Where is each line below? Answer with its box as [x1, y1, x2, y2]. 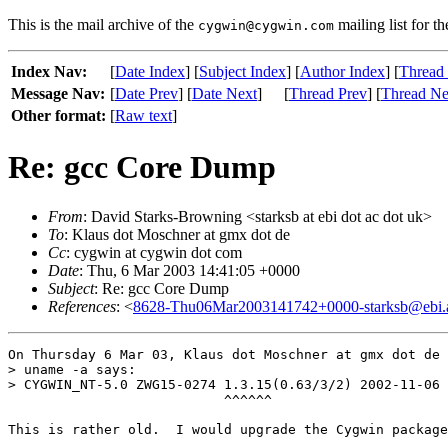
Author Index [300, 63, 385, 80]
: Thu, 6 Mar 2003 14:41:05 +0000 [79, 261, 300, 279]
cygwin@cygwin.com [198, 18, 334, 33]
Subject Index [199, 63, 286, 80]
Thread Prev [289, 85, 367, 102]
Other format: [11, 107, 106, 124]
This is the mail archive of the [8, 16, 198, 33]
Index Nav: [11, 63, 87, 80]
